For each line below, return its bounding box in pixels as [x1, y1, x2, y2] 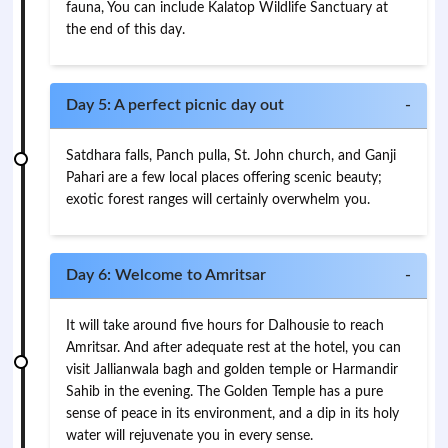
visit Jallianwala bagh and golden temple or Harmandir [66, 363, 399, 377]
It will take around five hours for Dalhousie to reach [66, 319, 385, 333]
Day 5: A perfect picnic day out [66, 97, 285, 113]
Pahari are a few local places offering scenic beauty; [66, 171, 383, 185]
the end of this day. [66, 23, 186, 37]
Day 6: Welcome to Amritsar [66, 267, 267, 283]
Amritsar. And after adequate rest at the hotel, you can [66, 341, 402, 355]
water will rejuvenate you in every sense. [66, 429, 314, 443]
